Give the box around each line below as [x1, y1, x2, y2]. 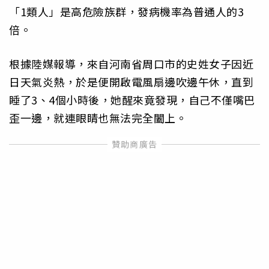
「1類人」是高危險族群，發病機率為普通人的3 [9, 4, 244, 20]
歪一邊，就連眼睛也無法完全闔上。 [9, 109, 187, 125]
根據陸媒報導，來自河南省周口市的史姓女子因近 [9, 55, 253, 71]
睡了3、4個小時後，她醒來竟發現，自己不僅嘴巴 [9, 91, 255, 107]
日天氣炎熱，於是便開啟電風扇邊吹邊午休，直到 [9, 73, 253, 89]
